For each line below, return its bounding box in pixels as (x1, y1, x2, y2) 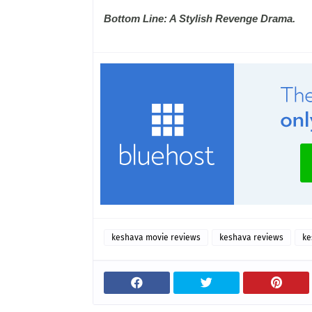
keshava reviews (219, 233, 283, 242)
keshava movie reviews (111, 233, 201, 242)
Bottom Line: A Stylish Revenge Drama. (104, 13, 295, 24)
